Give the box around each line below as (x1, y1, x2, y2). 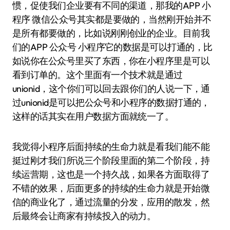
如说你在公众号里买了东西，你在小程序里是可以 (12, 55, 210, 67)
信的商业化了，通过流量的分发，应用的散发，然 (12, 196, 210, 208)
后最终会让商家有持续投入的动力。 (12, 210, 156, 222)
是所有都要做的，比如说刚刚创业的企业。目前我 (12, 27, 210, 39)
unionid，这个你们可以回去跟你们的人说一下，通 (12, 83, 210, 94)
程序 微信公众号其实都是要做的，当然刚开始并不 (12, 13, 212, 25)
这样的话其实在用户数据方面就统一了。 (12, 110, 174, 122)
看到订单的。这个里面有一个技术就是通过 (12, 69, 183, 81)
